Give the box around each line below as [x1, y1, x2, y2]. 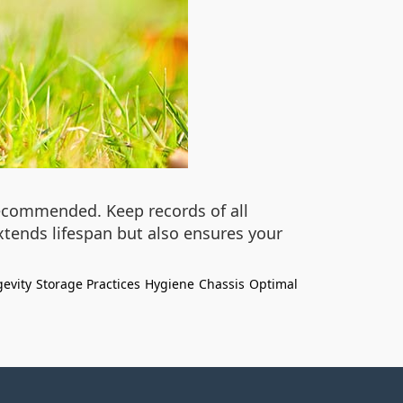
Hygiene [145, 275, 194, 292]
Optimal [249, 275, 298, 292]
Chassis [199, 275, 245, 292]
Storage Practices [36, 275, 140, 292]
